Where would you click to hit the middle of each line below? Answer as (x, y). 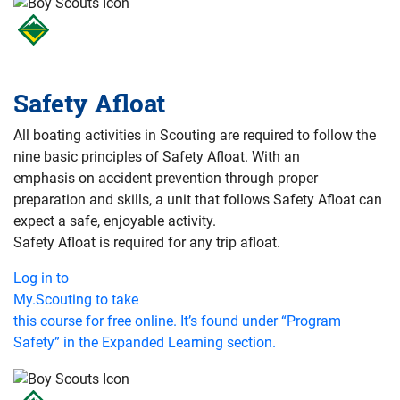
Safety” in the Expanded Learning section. (145, 342)
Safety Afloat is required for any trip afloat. (147, 242)
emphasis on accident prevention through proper (166, 178)
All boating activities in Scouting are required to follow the (195, 135)
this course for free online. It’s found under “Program (177, 321)
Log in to (41, 278)
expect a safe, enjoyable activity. (115, 221)
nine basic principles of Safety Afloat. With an (157, 156)
